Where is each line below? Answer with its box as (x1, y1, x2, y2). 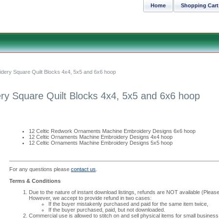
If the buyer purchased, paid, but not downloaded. (48, 207, 165, 213)
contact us (71, 166, 96, 172)
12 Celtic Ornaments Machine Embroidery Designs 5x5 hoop (29, 140, 173, 146)
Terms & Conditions (9, 178, 61, 184)
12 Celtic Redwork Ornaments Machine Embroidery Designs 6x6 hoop (29, 128, 196, 134)
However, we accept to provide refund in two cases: (29, 195, 152, 201)
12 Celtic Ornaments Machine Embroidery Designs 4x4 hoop (29, 134, 173, 140)
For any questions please (9, 166, 71, 172)
